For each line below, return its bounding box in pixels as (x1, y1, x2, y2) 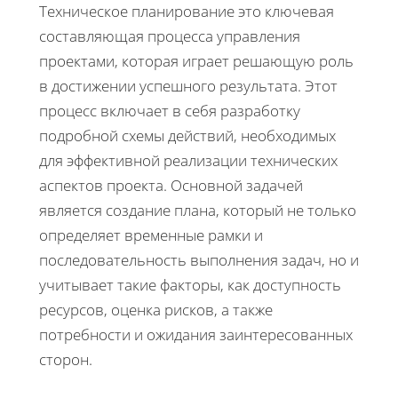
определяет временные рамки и (39, 224, 263, 245)
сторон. (39, 348, 92, 370)
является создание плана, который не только (39, 199, 356, 220)
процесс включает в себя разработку (39, 99, 300, 121)
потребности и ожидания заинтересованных (39, 323, 353, 345)
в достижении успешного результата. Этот (39, 75, 338, 96)
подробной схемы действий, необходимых (39, 124, 336, 146)
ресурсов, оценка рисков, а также (39, 298, 273, 320)
